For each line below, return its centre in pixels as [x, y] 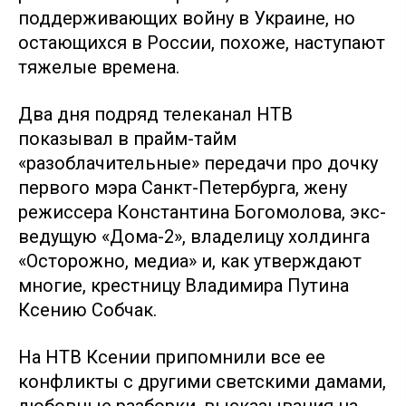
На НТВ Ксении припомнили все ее [172, 357]
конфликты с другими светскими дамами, [202, 381]
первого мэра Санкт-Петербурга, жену [183, 187]
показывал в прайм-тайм [127, 138]
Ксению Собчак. [90, 309]
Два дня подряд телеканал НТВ [155, 114]
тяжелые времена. [99, 67]
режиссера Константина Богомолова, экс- [202, 212]
